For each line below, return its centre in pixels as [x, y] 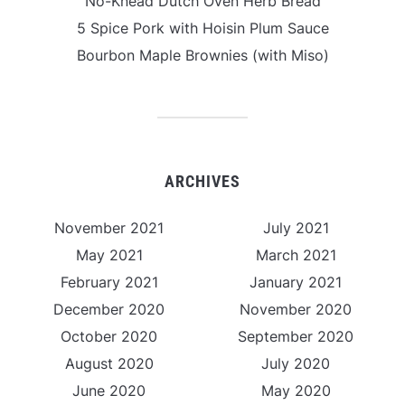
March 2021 [296, 254]
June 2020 [109, 390]
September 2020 [296, 336]
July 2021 [296, 227]
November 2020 [296, 309]
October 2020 [109, 336]
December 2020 [109, 309]
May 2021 [109, 254]
